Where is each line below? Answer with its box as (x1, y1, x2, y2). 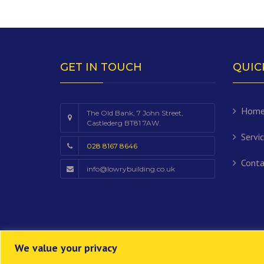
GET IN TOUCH (60, 61, 142, 74)
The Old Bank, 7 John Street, (87, 108, 183, 118)
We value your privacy (15, 240, 117, 255)
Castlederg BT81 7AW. (87, 118, 161, 128)
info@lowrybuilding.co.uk (87, 164, 175, 174)
